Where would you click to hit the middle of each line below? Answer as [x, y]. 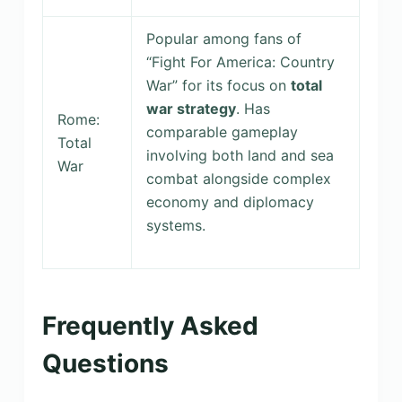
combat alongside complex [238, 179]
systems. [175, 226]
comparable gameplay [222, 132]
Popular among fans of [223, 39]
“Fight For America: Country [240, 62]
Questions [105, 364]
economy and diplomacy [230, 202]
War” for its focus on [218, 86]
